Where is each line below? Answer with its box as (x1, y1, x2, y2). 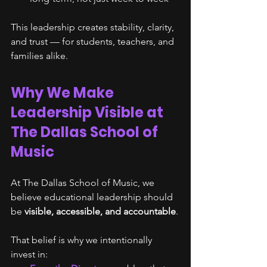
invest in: (11, 249, 48, 260)
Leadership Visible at (11, 103, 166, 122)
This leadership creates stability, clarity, (11, 21, 176, 33)
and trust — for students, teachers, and (11, 36, 176, 47)
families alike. (11, 50, 68, 61)
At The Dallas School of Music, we (11, 177, 157, 188)
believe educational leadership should (11, 191, 175, 203)
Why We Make (11, 83, 117, 103)
